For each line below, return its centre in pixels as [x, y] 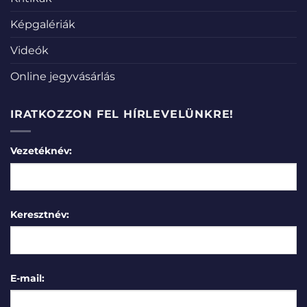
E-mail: [27, 278]
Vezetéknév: [41, 150]
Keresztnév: [40, 214]
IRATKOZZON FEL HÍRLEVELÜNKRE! [122, 114]
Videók [29, 51]
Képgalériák [43, 25]
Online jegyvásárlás [63, 77]
